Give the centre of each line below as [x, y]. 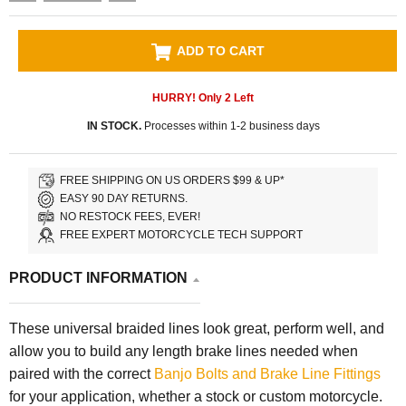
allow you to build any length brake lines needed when [184, 351]
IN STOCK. [114, 126]
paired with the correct [82, 373]
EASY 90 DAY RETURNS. [124, 199]
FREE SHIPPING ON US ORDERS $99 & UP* [173, 181]
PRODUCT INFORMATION [98, 277]
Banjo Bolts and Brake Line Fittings [267, 373]
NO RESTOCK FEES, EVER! [130, 217]
